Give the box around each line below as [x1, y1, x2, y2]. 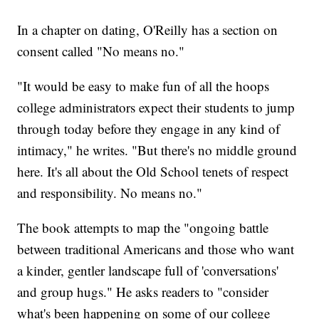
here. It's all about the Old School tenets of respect [17, 162, 289, 181]
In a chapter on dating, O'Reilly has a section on [17, 21, 278, 39]
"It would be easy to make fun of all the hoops [17, 77, 270, 95]
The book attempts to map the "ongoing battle [17, 219, 269, 237]
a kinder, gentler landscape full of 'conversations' [17, 261, 279, 280]
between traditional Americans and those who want [17, 240, 295, 258]
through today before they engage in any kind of [17, 120, 281, 138]
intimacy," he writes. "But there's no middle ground [17, 141, 298, 159]
